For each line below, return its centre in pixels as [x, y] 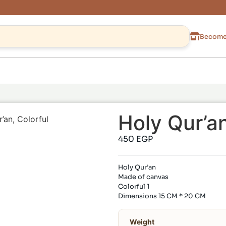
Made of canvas [143, 177]
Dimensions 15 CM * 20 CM [162, 196]
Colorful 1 [134, 187]
